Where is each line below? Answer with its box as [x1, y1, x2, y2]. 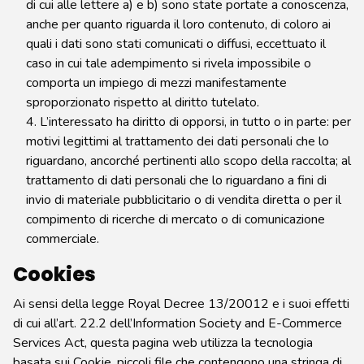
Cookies [13, 261, 96, 288]
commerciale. [26, 230, 99, 248]
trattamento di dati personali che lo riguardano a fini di [26, 171, 327, 189]
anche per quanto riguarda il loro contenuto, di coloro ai [26, 15, 331, 33]
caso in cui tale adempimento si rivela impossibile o [26, 54, 311, 72]
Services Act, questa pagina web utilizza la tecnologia [13, 334, 313, 352]
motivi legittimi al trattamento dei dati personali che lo [26, 132, 329, 150]
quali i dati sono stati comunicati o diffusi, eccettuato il [26, 35, 326, 53]
